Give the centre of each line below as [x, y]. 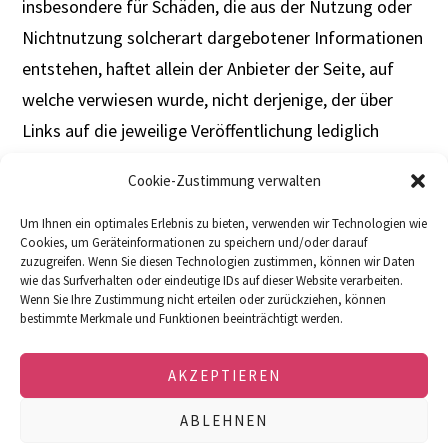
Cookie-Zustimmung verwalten [224, 180]
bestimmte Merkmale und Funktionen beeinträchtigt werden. [181, 318]
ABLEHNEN [224, 420]
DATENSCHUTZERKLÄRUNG [224, 336]
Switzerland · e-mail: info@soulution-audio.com [224, 418]
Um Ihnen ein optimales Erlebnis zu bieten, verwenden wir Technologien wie [223, 223]
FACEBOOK [227, 318]
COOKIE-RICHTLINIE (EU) [224, 354]
